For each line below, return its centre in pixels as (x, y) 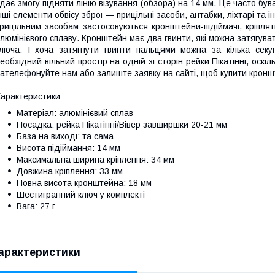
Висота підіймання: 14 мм (68, 148)
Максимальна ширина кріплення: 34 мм (95, 159)
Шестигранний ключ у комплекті (81, 194)
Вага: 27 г (36, 206)
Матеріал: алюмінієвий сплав (75, 113)
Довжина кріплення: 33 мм (70, 171)
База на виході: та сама (65, 136)
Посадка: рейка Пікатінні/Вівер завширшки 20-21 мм (122, 124)
